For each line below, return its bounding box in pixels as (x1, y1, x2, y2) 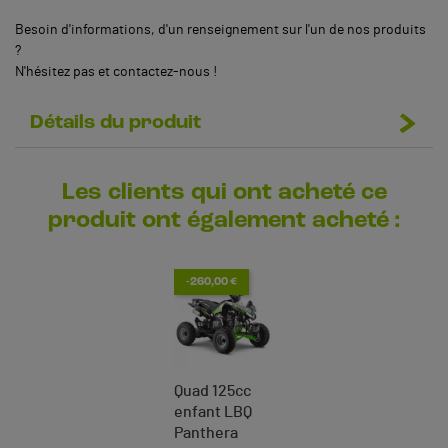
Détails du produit (30, 112, 201, 133)
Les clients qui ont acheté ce (61, 180, 387, 205)
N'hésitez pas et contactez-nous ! (15, 64, 217, 79)
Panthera (174, 424, 238, 441)
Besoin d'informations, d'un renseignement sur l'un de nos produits (15, 22, 426, 37)
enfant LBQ (174, 403, 252, 420)
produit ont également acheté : (47, 208, 401, 233)
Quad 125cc (174, 382, 251, 399)
